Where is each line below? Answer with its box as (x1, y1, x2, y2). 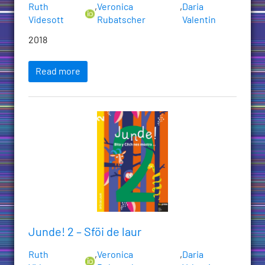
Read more (35, 67, 80, 77)
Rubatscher (96, 15, 146, 25)
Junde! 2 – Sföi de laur (28, 227, 141, 239)
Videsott (28, 15, 64, 25)
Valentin (182, 15, 216, 25)
